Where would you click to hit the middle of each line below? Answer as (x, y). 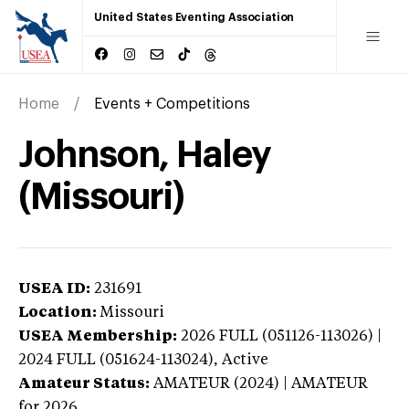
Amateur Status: (84, 384)
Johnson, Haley (145, 155)
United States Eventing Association (194, 17)
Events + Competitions (172, 104)
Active (245, 360)
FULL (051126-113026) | (300, 336)
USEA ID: (54, 289)
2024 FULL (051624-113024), (120, 360)
